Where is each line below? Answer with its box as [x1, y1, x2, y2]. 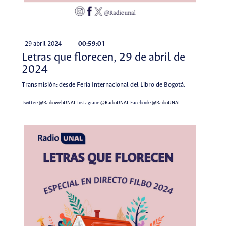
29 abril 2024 [24, 40, 62, 48]
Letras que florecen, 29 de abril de [21, 51, 185, 64]
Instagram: [76, 100, 100, 106]
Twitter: [21, 100, 39, 106]
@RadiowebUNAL [38, 100, 76, 106]
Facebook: [129, 100, 152, 106]
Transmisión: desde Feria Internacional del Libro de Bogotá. [21, 81, 185, 89]
